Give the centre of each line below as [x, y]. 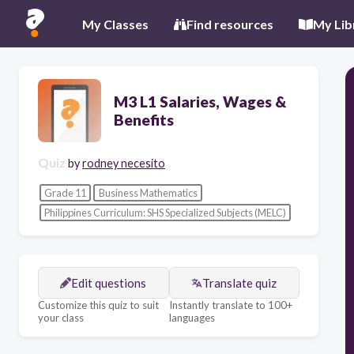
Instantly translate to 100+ [230, 305]
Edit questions [109, 282]
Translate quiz [240, 282]
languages [192, 317]
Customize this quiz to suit [98, 305]
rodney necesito [124, 163]
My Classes [115, 24]
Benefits [144, 120]
